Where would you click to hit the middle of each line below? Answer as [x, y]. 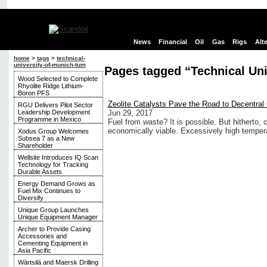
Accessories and [42, 236]
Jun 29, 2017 [130, 113]
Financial [173, 42]
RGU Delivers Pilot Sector [55, 105]
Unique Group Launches [53, 210]
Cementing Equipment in [52, 243]
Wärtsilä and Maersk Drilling [58, 262]
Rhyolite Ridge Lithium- [51, 86]
